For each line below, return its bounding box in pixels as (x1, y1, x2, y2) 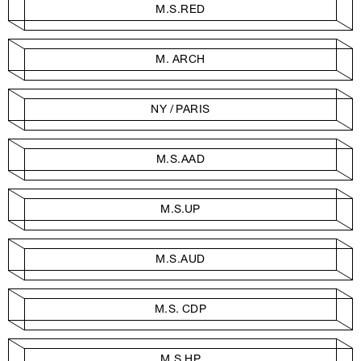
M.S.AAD (156, 151, 205, 166)
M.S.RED (156, 2, 205, 16)
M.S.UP (160, 201, 201, 216)
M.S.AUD (156, 251, 205, 266)
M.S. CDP (154, 301, 207, 316)
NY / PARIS (151, 102, 210, 116)
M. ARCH (156, 52, 205, 66)
